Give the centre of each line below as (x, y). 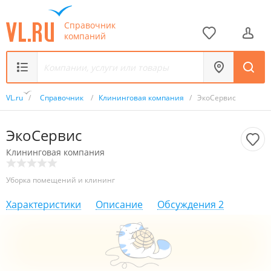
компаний (85, 36)
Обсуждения (187, 204)
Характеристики (44, 204)
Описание (119, 204)
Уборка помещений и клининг (60, 180)
